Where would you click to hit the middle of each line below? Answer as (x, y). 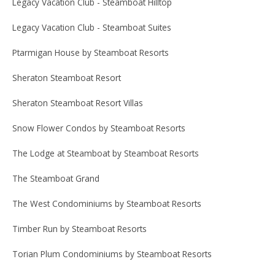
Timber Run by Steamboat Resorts (79, 228)
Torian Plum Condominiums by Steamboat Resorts (112, 254)
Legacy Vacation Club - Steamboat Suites (92, 27)
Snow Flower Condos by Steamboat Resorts (99, 128)
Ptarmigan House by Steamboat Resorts (91, 52)
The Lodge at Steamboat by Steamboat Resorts (106, 153)
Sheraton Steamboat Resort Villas (78, 103)
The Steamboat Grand (56, 178)
